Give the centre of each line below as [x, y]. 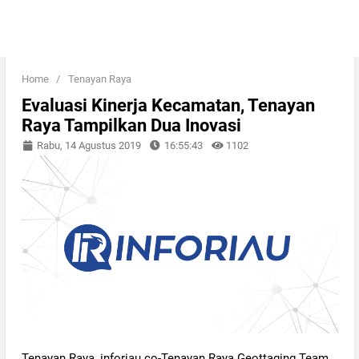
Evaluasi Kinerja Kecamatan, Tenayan [168, 105]
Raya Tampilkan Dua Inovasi [131, 125]
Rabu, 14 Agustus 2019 [87, 145]
